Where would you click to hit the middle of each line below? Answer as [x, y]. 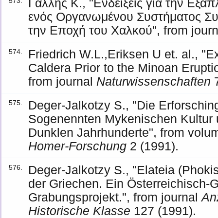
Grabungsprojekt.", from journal [115, 197]
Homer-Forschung [78, 146]
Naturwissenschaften [154, 81]
